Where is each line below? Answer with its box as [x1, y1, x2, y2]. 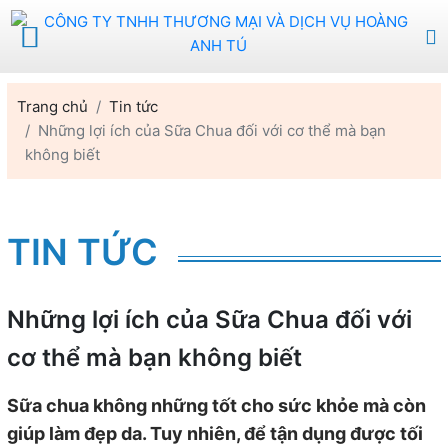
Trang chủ [16, 97, 88, 116]
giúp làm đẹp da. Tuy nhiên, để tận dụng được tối [6, 423, 423, 444]
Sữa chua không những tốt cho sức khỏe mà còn [6, 395, 426, 416]
